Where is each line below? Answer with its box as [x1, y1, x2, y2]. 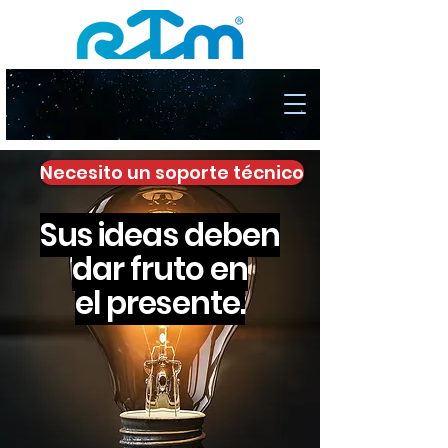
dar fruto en [71, 247, 249, 291]
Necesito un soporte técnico [40, 160, 304, 185]
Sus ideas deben [39, 213, 281, 257]
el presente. [75, 281, 245, 325]
